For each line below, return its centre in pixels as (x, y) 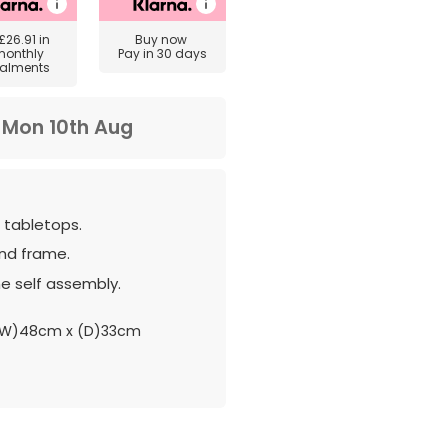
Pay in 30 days (162, 53)
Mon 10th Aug (67, 127)
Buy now (162, 39)
